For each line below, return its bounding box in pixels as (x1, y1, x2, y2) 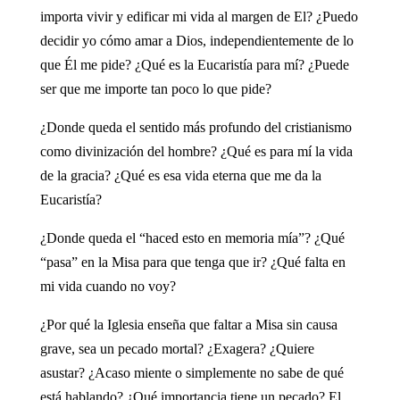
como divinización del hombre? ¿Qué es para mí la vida (39, 143, 353, 159)
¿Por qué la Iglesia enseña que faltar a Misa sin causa (39, 316, 337, 332)
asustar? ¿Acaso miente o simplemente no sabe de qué (39, 364, 344, 380)
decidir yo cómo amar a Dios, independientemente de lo (39, 32, 354, 48)
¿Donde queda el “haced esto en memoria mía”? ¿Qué (39, 229, 345, 246)
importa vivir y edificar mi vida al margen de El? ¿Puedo (39, 8, 358, 24)
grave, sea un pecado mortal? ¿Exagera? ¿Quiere (39, 340, 314, 356)
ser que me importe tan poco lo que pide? (39, 80, 271, 96)
